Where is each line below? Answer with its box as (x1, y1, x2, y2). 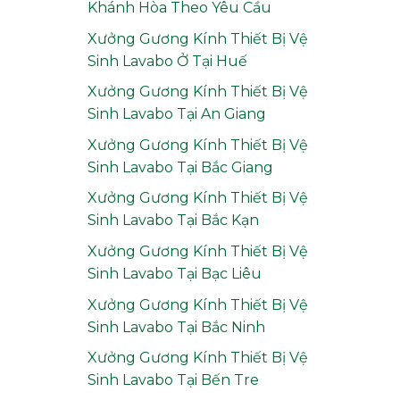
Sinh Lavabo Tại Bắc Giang (87, 158, 273, 176)
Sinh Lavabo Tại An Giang (87, 105, 266, 123)
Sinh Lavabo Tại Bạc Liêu (87, 264, 262, 282)
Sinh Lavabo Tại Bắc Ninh (87, 318, 265, 336)
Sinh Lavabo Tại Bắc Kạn (87, 212, 259, 229)
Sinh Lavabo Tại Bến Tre (87, 371, 259, 389)
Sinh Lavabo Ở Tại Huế (87, 52, 247, 70)
